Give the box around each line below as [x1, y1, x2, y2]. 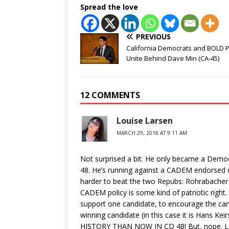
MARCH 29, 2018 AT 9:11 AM [117, 129, 187, 136]
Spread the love [80, 2, 138, 12]
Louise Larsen [117, 115, 173, 126]
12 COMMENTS [80, 89, 140, 101]
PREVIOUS [136, 32, 171, 41]
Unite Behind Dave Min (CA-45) [126, 54, 219, 63]
